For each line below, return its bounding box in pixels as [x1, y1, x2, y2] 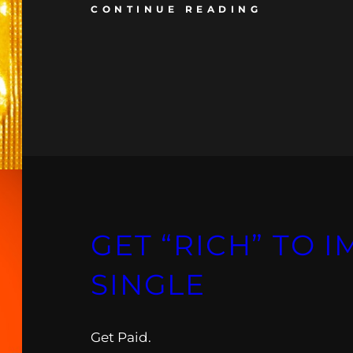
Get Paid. [91, 329, 152, 345]
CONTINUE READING [91, 3, 262, 16]
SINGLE [91, 266, 206, 302]
